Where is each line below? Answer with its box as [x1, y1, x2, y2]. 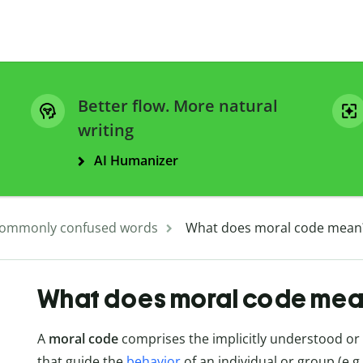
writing [78, 119, 134, 142]
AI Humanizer [94, 152, 178, 170]
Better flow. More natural [78, 95, 278, 117]
